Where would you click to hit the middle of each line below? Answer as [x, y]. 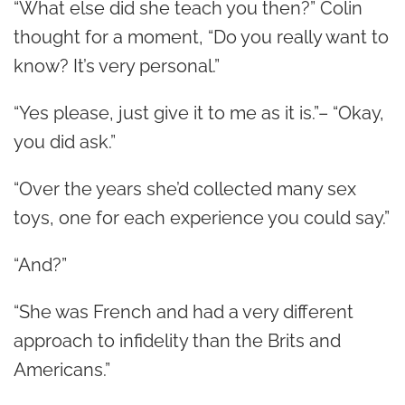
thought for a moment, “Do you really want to [201, 37]
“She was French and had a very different [184, 312]
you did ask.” [65, 142]
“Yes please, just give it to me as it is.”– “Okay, [199, 113]
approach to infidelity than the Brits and [177, 341]
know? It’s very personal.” [119, 66]
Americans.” [62, 370]
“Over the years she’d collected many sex [185, 189]
